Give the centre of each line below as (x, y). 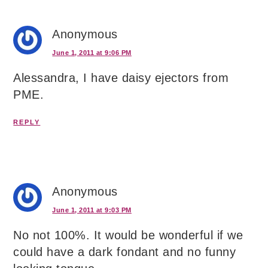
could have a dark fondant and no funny (125, 252)
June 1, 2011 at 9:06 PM (92, 52)
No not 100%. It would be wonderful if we (128, 235)
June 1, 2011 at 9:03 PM (92, 210)
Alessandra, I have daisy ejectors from (121, 77)
